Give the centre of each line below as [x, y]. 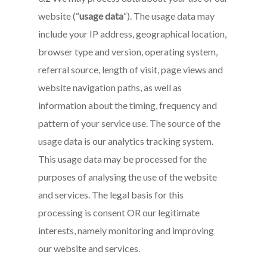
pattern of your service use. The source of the [130, 123]
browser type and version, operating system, [128, 52]
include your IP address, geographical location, [133, 34]
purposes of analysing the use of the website [128, 177]
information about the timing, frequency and [128, 105]
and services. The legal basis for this [111, 195]
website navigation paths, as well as [110, 87]
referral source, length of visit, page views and [131, 69]
